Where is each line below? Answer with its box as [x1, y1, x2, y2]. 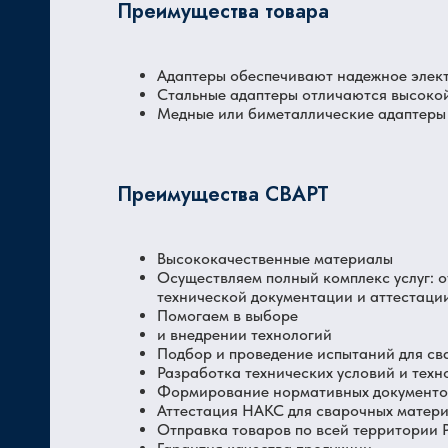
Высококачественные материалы [157, 249, 393, 268]
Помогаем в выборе [157, 306, 298, 325]
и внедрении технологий [157, 325, 332, 344]
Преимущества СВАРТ [117, 180, 329, 209]
